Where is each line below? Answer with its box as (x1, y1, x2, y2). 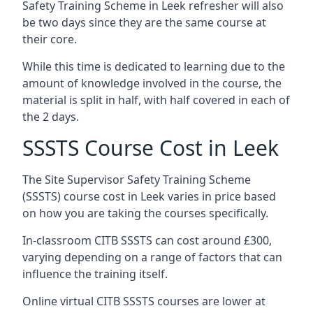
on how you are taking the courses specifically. (22, 205, 268, 221)
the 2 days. (22, 109, 79, 124)
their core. (22, 31, 77, 47)
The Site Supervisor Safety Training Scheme (22, 172, 251, 187)
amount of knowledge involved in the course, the (22, 75, 282, 91)
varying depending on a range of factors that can (22, 249, 282, 265)
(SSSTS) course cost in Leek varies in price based (22, 189, 276, 204)
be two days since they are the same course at (22, 15, 266, 30)
